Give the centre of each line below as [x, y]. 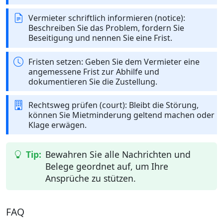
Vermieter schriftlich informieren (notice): [107, 18]
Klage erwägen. [57, 125]
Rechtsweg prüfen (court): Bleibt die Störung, [113, 105]
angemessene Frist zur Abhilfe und [94, 71]
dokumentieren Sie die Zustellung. [93, 81]
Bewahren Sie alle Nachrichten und [118, 155]
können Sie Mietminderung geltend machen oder [121, 115]
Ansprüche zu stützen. [91, 178]
